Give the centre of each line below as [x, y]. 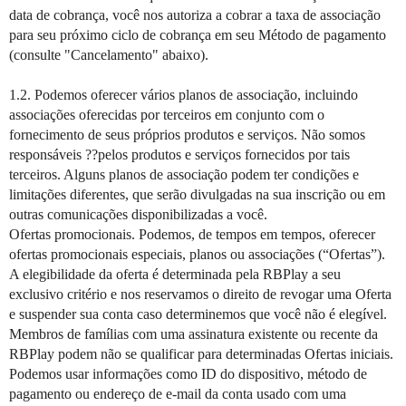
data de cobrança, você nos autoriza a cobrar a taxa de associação [195, 15]
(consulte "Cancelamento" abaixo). [109, 55]
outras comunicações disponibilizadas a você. [138, 214]
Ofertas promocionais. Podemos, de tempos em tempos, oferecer [192, 234]
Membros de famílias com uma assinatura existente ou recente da [193, 334]
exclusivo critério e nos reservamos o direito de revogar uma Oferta [200, 294]
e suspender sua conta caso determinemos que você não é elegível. [198, 314]
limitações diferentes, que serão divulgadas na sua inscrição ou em [197, 194]
